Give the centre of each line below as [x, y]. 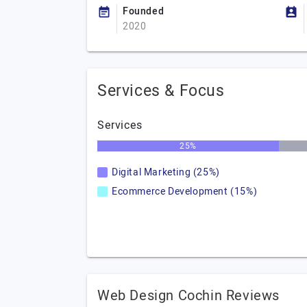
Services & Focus [161, 91]
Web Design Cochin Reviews [188, 296]
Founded [144, 11]
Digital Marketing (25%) [166, 172]
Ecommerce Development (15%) [185, 192]
